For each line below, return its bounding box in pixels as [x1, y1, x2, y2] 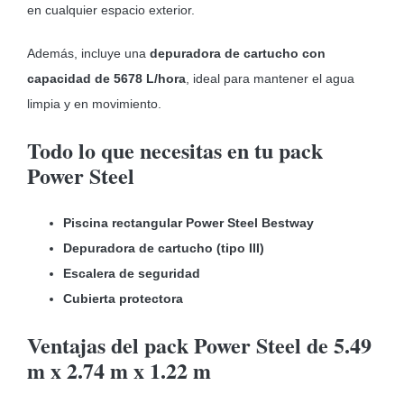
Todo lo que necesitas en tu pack [26, 133, 323, 166]
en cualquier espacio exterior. [26, 2, 195, 17]
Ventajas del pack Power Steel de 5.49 [26, 328, 372, 361]
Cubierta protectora [62, 290, 183, 306]
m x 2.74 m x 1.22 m [26, 353, 211, 386]
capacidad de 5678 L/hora [26, 70, 186, 86]
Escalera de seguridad [62, 265, 200, 280]
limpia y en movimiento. [26, 96, 161, 111]
